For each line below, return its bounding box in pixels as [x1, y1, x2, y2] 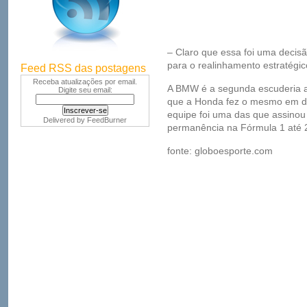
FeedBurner [87, 116, 127, 124]
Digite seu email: [58, 86, 112, 94]
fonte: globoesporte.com [167, 145, 273, 156]
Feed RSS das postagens [21, 62, 146, 74]
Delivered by [43, 116, 87, 124]
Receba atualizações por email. [33, 77, 137, 86]
